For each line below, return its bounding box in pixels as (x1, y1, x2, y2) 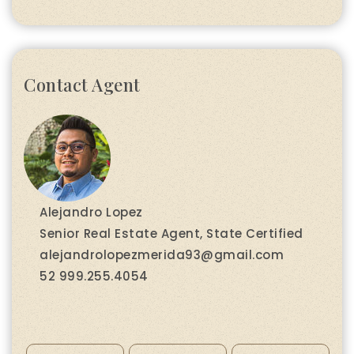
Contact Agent (24, 73, 141, 96)
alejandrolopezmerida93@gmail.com (40, 246, 284, 263)
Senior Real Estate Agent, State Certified (40, 224, 303, 242)
